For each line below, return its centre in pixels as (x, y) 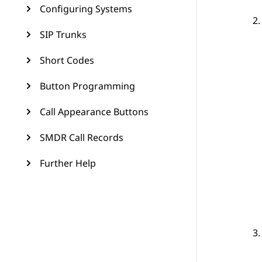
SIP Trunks (63, 35)
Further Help (68, 163)
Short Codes (67, 60)
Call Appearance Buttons (94, 112)
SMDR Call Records (82, 137)
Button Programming (87, 86)
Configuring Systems (86, 9)
